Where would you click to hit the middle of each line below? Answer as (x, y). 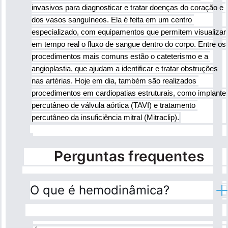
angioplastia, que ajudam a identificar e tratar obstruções (125, 69)
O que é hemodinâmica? (100, 190)
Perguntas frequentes (129, 156)
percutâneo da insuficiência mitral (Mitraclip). (105, 118)
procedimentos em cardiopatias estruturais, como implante (129, 93)
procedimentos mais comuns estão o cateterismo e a (120, 57)
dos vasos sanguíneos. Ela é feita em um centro (112, 20)
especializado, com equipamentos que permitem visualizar (129, 32)
